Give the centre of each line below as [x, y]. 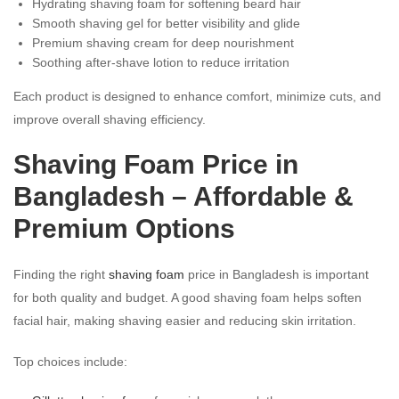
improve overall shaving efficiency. [110, 119]
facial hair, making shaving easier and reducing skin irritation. [185, 320]
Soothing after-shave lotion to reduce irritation [161, 62]
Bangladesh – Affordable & [183, 196]
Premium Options [124, 228]
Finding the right [61, 274]
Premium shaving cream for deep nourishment [163, 42]
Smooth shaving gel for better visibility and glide [166, 23]
